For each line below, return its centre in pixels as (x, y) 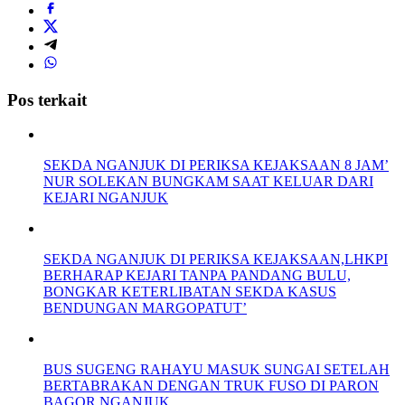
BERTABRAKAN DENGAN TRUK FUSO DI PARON (211, 386)
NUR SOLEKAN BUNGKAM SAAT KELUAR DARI (208, 182)
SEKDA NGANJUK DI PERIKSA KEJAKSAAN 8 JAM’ (216, 165)
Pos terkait (47, 99)
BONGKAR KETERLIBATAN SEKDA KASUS (190, 292)
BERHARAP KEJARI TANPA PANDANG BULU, (197, 276)
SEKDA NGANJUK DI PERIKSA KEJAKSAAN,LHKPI (216, 259)
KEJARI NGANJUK (106, 198)
